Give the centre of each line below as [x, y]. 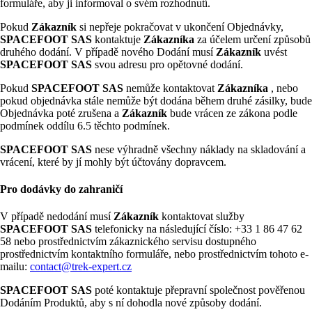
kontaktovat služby [203, 217]
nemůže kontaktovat [172, 88]
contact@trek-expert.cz [81, 267]
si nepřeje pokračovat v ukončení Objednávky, [181, 26]
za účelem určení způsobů [254, 39]
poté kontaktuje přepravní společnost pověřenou [200, 290]
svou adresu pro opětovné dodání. [169, 64]
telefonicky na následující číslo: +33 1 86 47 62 [198, 229]
